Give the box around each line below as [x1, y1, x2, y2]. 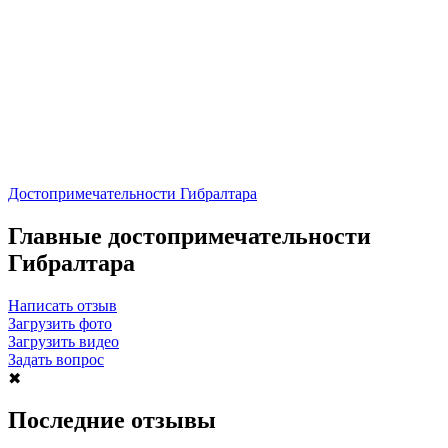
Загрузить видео [8, 332, 119, 350]
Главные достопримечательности [8, 222, 371, 249]
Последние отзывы [8, 407, 216, 434]
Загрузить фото [8, 314, 112, 332]
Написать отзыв [8, 296, 117, 314]
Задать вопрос [8, 350, 104, 368]
